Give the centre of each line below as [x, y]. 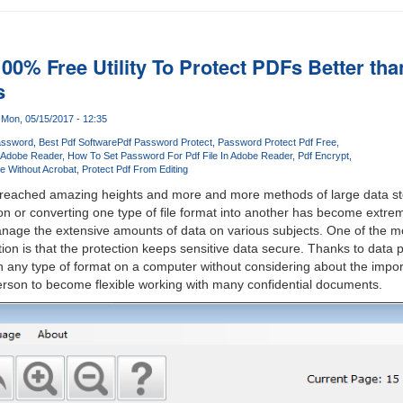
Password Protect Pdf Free [277, 143]
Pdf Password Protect [164, 143]
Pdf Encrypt [323, 156]
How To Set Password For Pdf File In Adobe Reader [179, 156]
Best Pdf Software [77, 143]
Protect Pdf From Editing [134, 170]
